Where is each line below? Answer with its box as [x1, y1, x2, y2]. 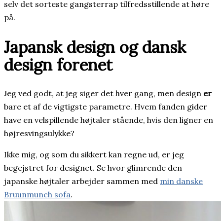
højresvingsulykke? [4, 128, 74, 139]
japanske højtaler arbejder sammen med [4, 176, 160, 186]
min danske [160, 176, 203, 186]
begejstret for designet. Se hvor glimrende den [4, 163, 182, 173]
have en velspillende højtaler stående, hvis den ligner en [4, 115, 213, 125]
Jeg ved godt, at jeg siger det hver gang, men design [4, 88, 203, 99]
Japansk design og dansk [4, 36, 186, 57]
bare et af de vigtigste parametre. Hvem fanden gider [4, 102, 207, 112]
